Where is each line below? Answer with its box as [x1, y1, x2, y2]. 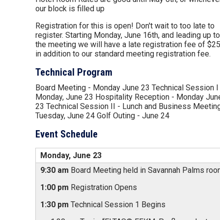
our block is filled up [35, 4, 105, 13]
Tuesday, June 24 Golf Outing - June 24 [35, 111, 169, 120]
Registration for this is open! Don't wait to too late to [35, 21, 215, 30]
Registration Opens [69, 183, 137, 192]
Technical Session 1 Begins [69, 200, 165, 209]
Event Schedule [35, 128, 98, 140]
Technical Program [35, 66, 112, 78]
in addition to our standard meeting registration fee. [35, 49, 211, 58]
